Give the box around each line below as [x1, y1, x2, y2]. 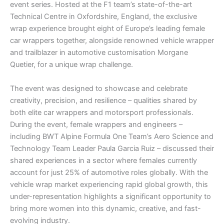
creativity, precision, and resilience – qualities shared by [10, 95, 197, 105]
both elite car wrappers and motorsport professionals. [10, 107, 193, 117]
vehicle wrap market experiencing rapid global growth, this [10, 179, 208, 189]
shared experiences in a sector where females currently [10, 155, 197, 165]
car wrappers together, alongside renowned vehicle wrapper [10, 36, 214, 45]
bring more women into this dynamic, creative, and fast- [10, 203, 201, 213]
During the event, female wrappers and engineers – [10, 119, 182, 129]
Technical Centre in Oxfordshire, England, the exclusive [10, 12, 197, 21]
